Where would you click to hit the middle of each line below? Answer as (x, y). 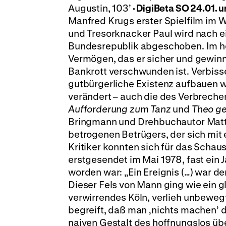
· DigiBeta (152, 8)
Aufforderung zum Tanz (120, 109)
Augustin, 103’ (100, 8)
